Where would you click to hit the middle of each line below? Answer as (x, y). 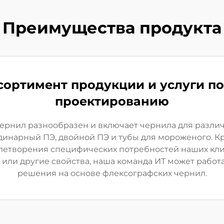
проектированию (112, 101)
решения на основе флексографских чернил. (112, 173)
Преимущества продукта (112, 28)
